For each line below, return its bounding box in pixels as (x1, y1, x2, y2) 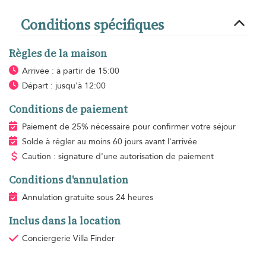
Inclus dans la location (9, 213, 121, 228)
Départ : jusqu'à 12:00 (21, 80, 106, 91)
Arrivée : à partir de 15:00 (21, 65, 119, 77)
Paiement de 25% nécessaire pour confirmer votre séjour (21, 121, 236, 132)
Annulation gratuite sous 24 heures (21, 191, 153, 203)
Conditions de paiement (9, 102, 128, 116)
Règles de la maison (9, 46, 107, 61)
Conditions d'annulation (9, 172, 128, 187)
